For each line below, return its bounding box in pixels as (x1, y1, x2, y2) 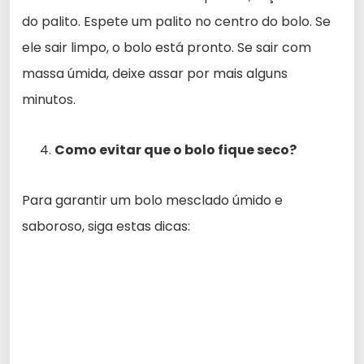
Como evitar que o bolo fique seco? (54, 140, 297, 159)
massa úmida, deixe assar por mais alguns (22, 63, 288, 83)
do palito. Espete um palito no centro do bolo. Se (22, 11, 331, 31)
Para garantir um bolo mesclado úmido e (22, 190, 283, 210)
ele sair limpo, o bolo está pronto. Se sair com (22, 37, 311, 57)
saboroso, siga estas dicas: (22, 216, 190, 236)
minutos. (22, 89, 76, 109)
